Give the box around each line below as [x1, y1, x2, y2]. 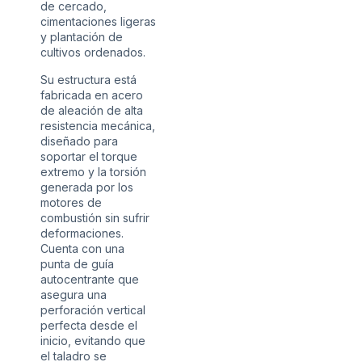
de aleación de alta [40, 103, 143, 117]
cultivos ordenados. [40, 45, 145, 60]
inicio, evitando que [40, 333, 145, 347]
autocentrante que [40, 271, 139, 286]
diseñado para [40, 133, 118, 148]
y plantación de [40, 30, 123, 44]
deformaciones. [40, 225, 124, 240]
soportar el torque [40, 149, 137, 163]
